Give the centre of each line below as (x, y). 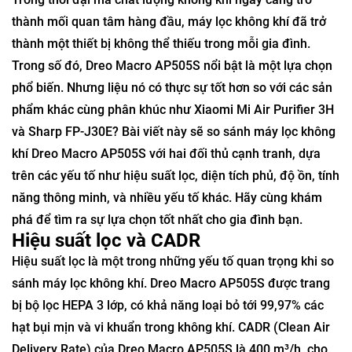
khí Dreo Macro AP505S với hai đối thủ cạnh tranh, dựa (166, 154)
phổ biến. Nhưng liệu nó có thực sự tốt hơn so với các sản (172, 88)
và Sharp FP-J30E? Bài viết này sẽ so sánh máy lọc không (174, 132)
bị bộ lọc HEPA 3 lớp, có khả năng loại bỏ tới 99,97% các (168, 305)
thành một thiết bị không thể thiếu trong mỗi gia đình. (161, 44)
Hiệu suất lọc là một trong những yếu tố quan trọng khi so (173, 261)
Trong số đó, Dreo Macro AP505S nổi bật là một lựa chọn (172, 66)
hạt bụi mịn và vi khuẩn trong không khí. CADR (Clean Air (171, 327)
